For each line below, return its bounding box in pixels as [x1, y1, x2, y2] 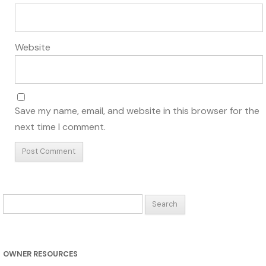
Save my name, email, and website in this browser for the [15, 104, 259, 117]
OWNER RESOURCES [3, 249, 78, 259]
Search [2, 195, 31, 207]
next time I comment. [15, 120, 106, 133]
